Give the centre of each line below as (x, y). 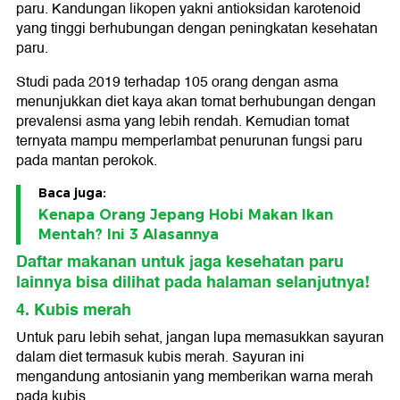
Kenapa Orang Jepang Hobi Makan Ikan (186, 214)
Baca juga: (72, 192)
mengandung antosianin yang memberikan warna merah (195, 376)
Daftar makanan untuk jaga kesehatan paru (180, 261)
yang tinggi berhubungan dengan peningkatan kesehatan (197, 28)
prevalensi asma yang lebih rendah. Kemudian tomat (183, 121)
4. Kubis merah (74, 309)
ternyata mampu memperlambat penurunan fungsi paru (189, 141)
